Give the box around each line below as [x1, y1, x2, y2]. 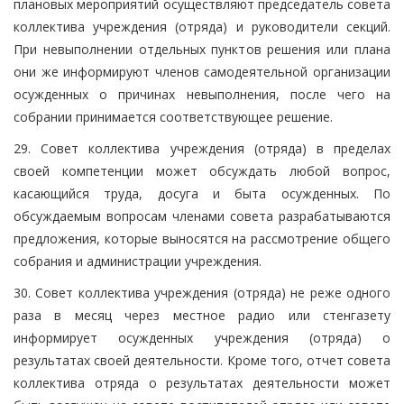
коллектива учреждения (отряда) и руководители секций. [14, 17, 390, 35]
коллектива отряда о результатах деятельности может [14, 373, 390, 391]
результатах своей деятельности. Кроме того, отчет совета [14, 351, 390, 369]
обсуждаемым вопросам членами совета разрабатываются [14, 207, 390, 225]
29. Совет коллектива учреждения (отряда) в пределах [14, 139, 390, 157]
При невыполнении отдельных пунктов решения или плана [14, 40, 390, 58]
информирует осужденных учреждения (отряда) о [14, 328, 390, 346]
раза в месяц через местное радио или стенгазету [14, 306, 390, 324]
